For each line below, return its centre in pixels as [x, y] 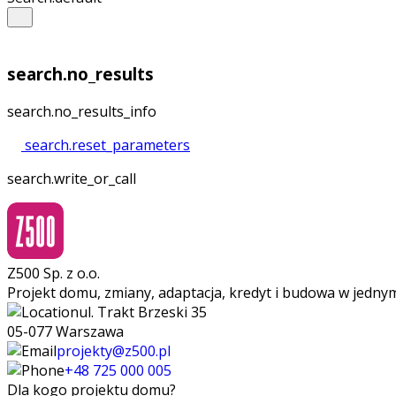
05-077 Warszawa [65, 332]
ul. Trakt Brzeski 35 [143, 312]
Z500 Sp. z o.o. [53, 274]
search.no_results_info [82, 112]
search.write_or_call [72, 179]
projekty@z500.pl [114, 351]
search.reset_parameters [106, 145]
